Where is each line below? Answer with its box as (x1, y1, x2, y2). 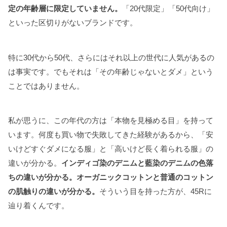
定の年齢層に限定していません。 (8, 4, 122, 13)
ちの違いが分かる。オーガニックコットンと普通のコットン (8, 173, 213, 182)
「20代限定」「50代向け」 (122, 4, 214, 13)
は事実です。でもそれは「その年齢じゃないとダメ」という (8, 67, 213, 76)
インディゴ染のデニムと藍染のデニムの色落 (61, 159, 213, 168)
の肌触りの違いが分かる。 (8, 187, 99, 196)
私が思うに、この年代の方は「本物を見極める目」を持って (8, 116, 213, 125)
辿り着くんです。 (8, 201, 69, 210)
